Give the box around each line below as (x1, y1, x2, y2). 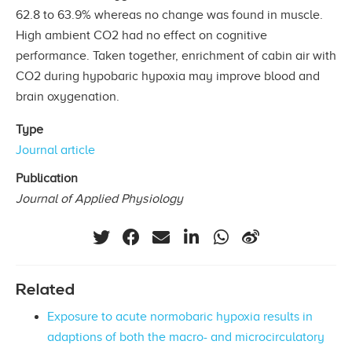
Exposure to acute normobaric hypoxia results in (47, 310, 313, 324)
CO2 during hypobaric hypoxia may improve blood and (16, 68, 320, 83)
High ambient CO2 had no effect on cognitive (16, 27, 267, 42)
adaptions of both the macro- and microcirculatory (47, 330, 324, 345)
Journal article (16, 142, 95, 157)
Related (16, 280, 75, 301)
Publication (16, 170, 78, 185)
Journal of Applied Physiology (16, 191, 183, 206)
